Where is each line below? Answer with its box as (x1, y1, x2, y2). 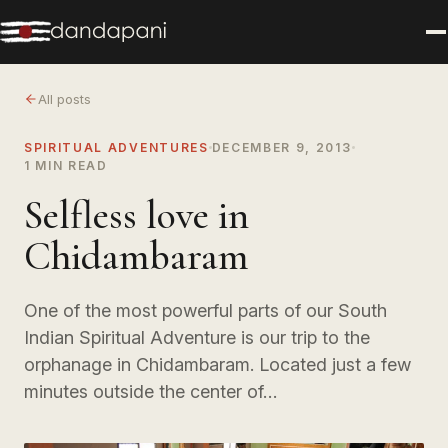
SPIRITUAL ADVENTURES (24, 139, 209, 155)
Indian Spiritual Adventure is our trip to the (24, 326, 370, 348)
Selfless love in (24, 190, 249, 239)
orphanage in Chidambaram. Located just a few (24, 353, 411, 375)
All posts (38, 90, 91, 107)
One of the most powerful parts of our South (24, 299, 387, 321)
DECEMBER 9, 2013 (211, 139, 352, 155)
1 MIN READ (24, 157, 108, 173)
